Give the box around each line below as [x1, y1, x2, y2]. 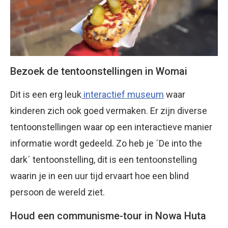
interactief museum [81, 89, 164, 100]
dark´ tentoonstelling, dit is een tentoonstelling [10, 154, 197, 165]
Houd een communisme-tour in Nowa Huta [10, 209, 206, 222]
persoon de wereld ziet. [10, 186, 105, 197]
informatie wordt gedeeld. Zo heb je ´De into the [10, 137, 202, 149]
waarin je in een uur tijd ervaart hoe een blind [10, 170, 189, 181]
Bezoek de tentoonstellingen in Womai [10, 65, 187, 77]
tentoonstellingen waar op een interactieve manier [10, 121, 212, 132]
